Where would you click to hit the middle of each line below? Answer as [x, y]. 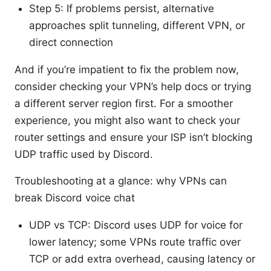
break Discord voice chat [75, 198]
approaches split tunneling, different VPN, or [137, 25]
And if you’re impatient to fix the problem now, [127, 69]
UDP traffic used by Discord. [84, 154]
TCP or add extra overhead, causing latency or [142, 259]
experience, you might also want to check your [127, 120]
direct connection [71, 42]
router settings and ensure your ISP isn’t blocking [133, 137]
